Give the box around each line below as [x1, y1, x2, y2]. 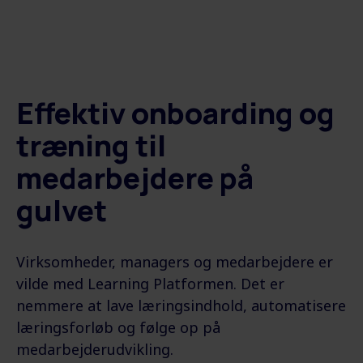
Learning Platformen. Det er [88, 274, 284, 293]
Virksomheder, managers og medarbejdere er [16, 252, 333, 271]
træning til [16, 126, 166, 165]
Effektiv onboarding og [16, 93, 335, 133]
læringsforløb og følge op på [16, 318, 220, 337]
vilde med [16, 274, 88, 293]
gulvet [16, 190, 107, 230]
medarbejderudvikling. [16, 340, 173, 359]
